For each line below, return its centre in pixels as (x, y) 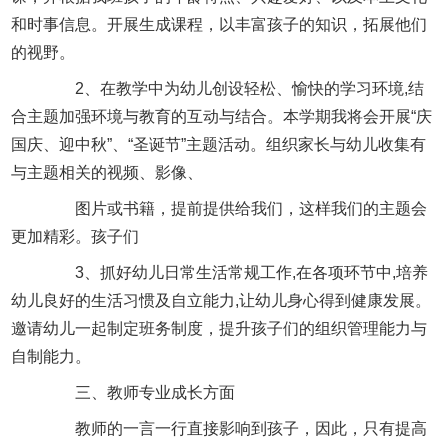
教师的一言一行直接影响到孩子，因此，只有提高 (235, 428)
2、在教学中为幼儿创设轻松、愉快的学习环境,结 (234, 88)
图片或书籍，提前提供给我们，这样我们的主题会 (235, 208)
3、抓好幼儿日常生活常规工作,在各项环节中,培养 (236, 272)
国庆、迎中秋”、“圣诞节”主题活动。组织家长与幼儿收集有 (219, 144)
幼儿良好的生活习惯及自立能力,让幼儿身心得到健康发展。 (221, 300)
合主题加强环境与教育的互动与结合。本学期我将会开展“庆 (222, 116)
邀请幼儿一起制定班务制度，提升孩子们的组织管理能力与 (219, 328)
